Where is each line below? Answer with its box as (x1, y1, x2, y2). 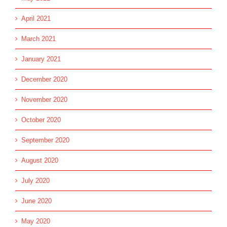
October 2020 (21, 116, 61, 124)
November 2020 (21, 96, 67, 103)
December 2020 (21, 75, 67, 83)
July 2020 (21, 177, 50, 184)
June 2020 (21, 197, 52, 205)
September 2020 (21, 136, 69, 144)
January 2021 (21, 55, 61, 63)
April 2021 (21, 15, 51, 22)
